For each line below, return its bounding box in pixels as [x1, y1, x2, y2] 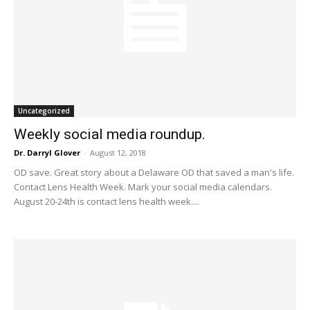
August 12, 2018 [90, 147, 146, 158]
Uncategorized [18, 106, 70, 116]
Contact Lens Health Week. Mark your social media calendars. [14, 181, 272, 194]
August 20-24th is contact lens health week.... [14, 195, 199, 208]
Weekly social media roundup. [14, 126, 206, 143]
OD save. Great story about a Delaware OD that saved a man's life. [14, 166, 294, 179]
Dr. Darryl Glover [14, 147, 80, 158]
